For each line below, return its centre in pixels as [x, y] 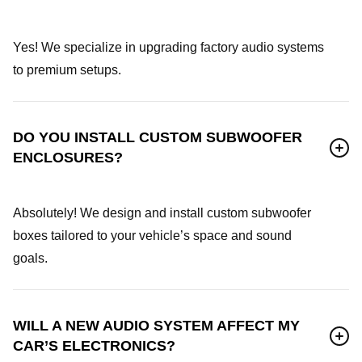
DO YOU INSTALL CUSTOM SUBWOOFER [158, 137]
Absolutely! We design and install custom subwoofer [162, 213]
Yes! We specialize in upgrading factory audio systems [168, 47]
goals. [30, 258]
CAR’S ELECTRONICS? [94, 346]
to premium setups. [67, 70]
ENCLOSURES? [68, 158]
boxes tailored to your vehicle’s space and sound [152, 236]
